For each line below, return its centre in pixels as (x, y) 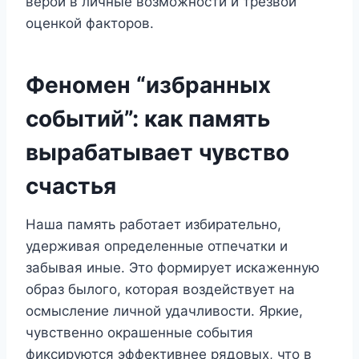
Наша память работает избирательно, (153, 224)
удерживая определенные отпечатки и (157, 246)
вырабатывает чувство (157, 152)
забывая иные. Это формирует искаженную (173, 267)
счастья (71, 186)
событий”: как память (148, 118)
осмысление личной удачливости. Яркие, (164, 311)
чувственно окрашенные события (139, 332)
